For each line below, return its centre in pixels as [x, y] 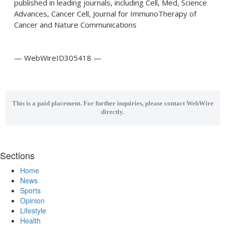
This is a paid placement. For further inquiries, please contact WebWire [113, 103]
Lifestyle [33, 210]
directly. [113, 112]
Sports [30, 190]
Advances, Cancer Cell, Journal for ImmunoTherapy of [105, 14]
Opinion [32, 200]
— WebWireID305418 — [58, 58]
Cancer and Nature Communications [75, 25]
